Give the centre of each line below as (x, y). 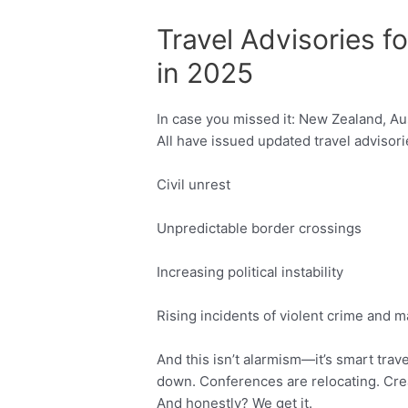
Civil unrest (194, 185)
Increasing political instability (250, 272)
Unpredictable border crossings (260, 229)
